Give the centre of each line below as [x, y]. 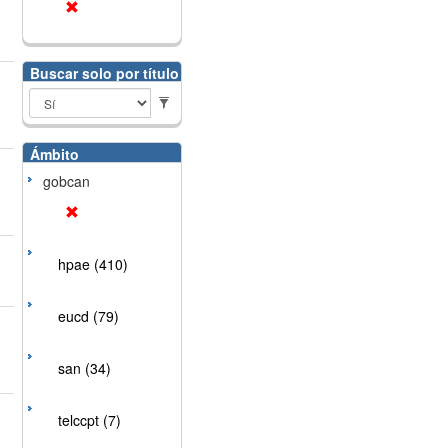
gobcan [66, 181]
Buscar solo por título [104, 73]
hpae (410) [92, 264]
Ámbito [54, 154]
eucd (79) [88, 316]
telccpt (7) [89, 420]
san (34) [84, 368]
